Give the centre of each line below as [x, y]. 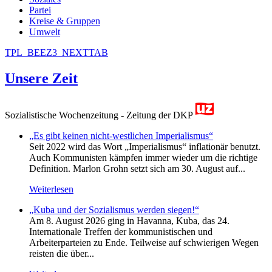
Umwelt [45, 32]
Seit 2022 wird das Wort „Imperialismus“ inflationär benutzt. [145, 146]
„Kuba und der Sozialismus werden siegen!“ [114, 209]
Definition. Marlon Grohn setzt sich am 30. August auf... [137, 168]
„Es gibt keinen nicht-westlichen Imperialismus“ [121, 135]
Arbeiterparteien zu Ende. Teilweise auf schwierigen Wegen [144, 242]
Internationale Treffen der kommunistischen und [121, 231]
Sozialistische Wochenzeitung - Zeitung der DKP [100, 115]
